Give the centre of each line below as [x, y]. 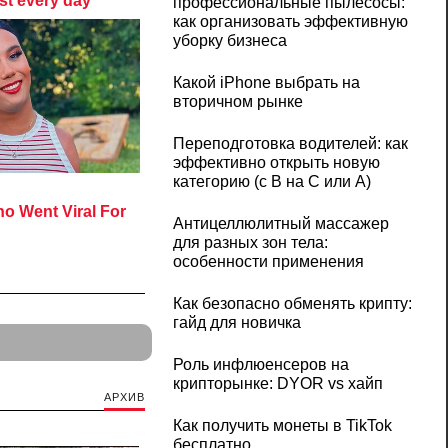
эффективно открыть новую [276, 163]
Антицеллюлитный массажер [280, 224]
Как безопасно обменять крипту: [292, 304]
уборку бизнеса [229, 41]
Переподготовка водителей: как [290, 144]
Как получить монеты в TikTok [282, 426]
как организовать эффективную [290, 22]
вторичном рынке [237, 102]
